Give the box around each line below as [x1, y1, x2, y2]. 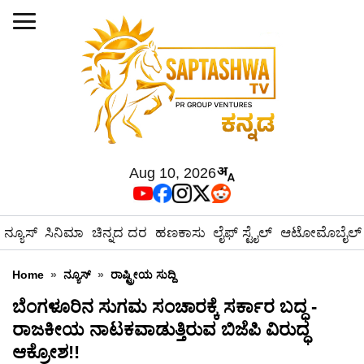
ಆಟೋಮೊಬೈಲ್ [279, 225, 362, 240]
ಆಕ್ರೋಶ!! [12, 342, 80, 362]
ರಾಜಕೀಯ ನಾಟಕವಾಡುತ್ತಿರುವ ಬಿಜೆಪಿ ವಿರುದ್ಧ [12, 319, 309, 340]
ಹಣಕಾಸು [154, 225, 206, 240]
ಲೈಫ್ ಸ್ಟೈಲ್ [213, 225, 273, 240]
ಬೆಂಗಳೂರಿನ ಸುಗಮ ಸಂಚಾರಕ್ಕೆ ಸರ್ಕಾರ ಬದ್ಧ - [12, 297, 317, 317]
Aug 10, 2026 [128, 165, 216, 181]
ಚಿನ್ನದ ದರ [91, 225, 147, 240]
